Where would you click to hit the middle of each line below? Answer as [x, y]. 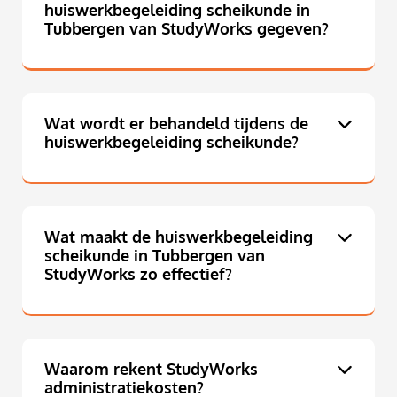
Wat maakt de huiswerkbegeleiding [179, 237]
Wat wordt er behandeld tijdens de [176, 124]
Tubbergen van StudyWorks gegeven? [187, 29]
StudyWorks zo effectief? [138, 274]
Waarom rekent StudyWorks [151, 369]
